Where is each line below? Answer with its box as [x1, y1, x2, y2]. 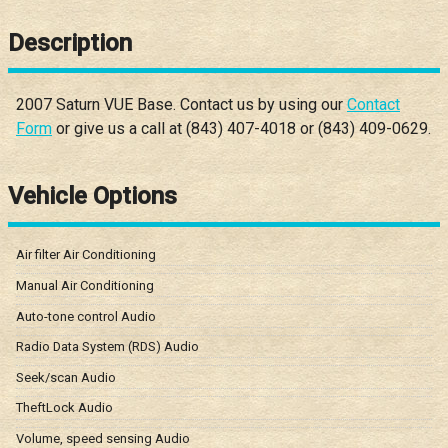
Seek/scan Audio [16, 369, 116, 385]
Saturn [56, 95, 100, 115]
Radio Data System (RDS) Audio [16, 339, 199, 355]
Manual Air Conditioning [16, 277, 154, 293]
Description [8, 28, 132, 57]
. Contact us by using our [173, 95, 347, 115]
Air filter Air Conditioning [16, 247, 156, 263]
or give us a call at [52, 119, 186, 139]
